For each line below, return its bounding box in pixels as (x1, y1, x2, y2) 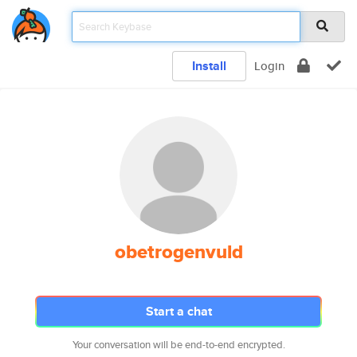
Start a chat (145, 302, 212, 320)
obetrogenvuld (114, 237, 243, 266)
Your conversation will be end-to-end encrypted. (72, 337, 285, 352)
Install (192, 57, 226, 75)
